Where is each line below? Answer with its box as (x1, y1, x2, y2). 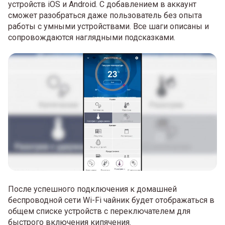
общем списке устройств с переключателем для (8, 206, 190, 216)
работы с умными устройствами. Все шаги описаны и (8, 21, 209, 31)
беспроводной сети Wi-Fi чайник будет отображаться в (8, 195, 214, 205)
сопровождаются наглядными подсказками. (8, 32, 175, 42)
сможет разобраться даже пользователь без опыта (8, 10, 202, 20)
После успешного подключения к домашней (8, 184, 177, 194)
